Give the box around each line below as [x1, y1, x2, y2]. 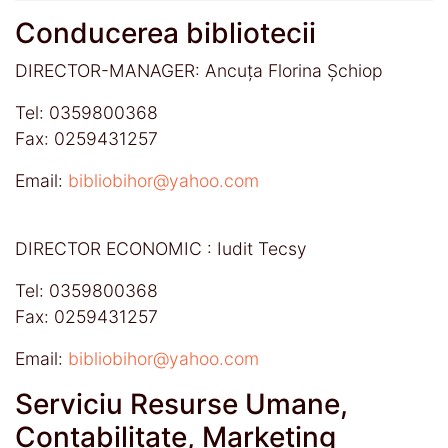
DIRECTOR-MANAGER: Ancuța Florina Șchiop [15, 59, 383, 81]
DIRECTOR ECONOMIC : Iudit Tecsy [15, 237, 307, 259]
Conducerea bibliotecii [15, 15, 316, 50]
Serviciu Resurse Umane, [15, 386, 348, 421]
